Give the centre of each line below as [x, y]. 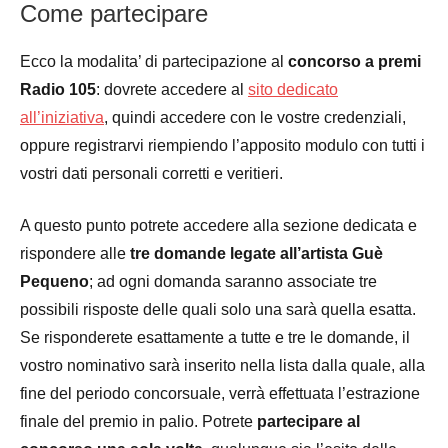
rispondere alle [75, 253]
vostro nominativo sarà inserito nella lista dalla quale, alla [222, 365]
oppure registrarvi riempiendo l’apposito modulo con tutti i [222, 145]
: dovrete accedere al [172, 89]
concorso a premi [354, 61]
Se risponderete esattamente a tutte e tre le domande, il [215, 337]
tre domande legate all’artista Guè [256, 253]
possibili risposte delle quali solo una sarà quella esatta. [218, 309]
